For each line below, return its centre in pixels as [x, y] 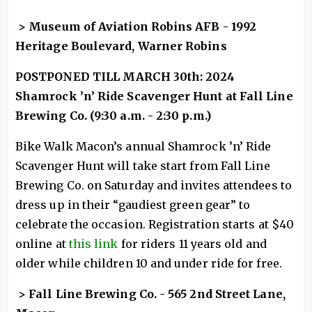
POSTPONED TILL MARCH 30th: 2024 [125, 76]
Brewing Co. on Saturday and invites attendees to [154, 185]
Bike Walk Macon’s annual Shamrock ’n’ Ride [143, 146]
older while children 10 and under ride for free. [149, 263]
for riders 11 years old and [192, 243]
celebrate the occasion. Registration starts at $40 [155, 224]
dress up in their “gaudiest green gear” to [133, 204]
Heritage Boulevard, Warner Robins [121, 46]
